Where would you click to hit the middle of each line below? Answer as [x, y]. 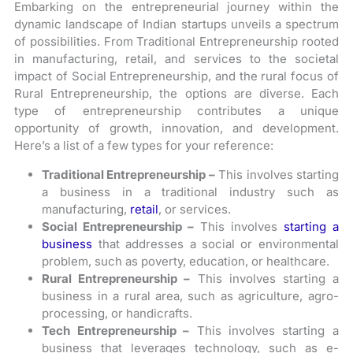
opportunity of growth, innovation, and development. [176, 128]
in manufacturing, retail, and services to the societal [176, 59]
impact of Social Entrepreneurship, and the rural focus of [176, 76]
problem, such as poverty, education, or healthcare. [186, 261]
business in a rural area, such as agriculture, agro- [190, 296]
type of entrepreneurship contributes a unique [176, 111]
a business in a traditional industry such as [190, 192]
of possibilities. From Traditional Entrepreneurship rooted [176, 41]
